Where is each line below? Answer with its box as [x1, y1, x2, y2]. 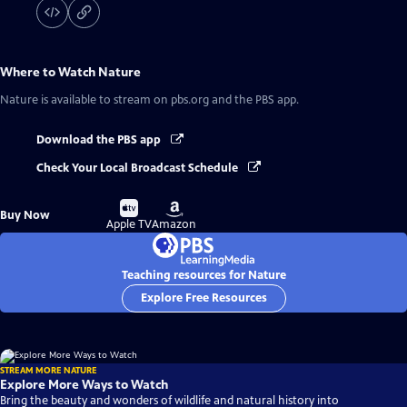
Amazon [152, 216, 197, 232]
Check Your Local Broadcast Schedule [36, 160, 241, 175]
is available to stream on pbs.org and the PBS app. [38, 93, 299, 108]
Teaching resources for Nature [121, 267, 286, 283]
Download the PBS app [36, 133, 164, 148]
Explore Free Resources [140, 290, 267, 305]
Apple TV [106, 216, 153, 232]
